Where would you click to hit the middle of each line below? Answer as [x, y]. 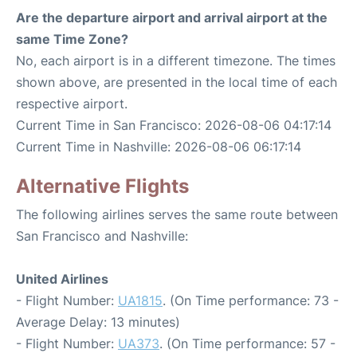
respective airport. [72, 104]
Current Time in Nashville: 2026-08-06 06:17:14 [159, 147]
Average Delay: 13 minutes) [98, 322]
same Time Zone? [72, 39]
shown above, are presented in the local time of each [177, 82]
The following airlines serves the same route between [177, 215]
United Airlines [62, 279]
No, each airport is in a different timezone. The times [176, 61]
